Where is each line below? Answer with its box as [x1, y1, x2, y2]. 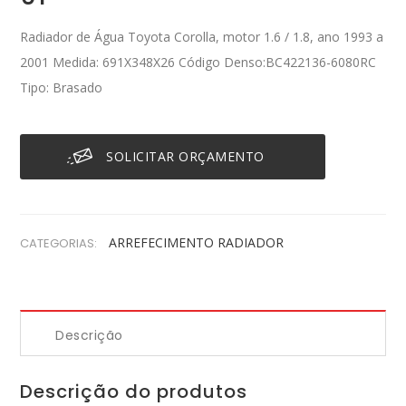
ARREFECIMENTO [109, 234, 218, 252]
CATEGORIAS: [20, 235, 101, 253]
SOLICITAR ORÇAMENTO [106, 148, 265, 166]
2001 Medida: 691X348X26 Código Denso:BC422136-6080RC [20, 53, 377, 72]
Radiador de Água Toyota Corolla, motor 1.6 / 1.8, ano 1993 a [20, 28, 384, 46]
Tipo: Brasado [20, 79, 103, 97]
